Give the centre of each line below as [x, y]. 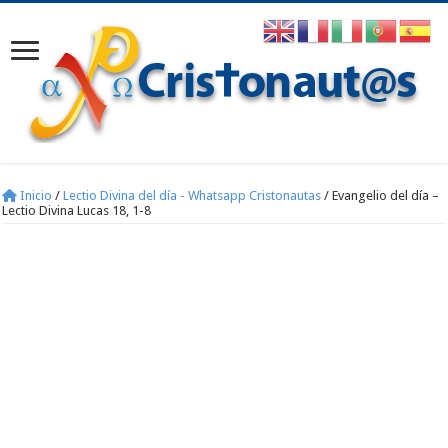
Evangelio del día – [386, 195]
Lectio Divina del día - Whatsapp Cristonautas [192, 195]
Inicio [35, 195]
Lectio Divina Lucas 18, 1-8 [77, 210]
